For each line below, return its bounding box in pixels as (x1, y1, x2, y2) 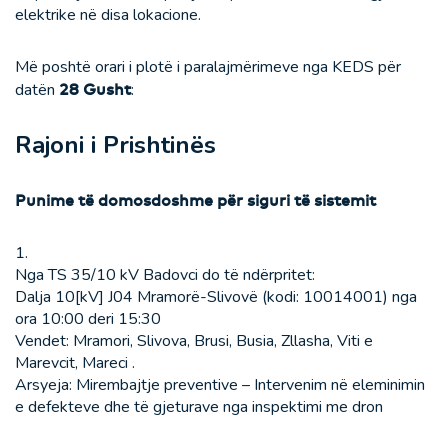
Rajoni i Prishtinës (15, 129, 216, 162)
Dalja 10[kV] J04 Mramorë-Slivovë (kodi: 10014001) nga (15, 286, 417, 309)
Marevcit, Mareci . (15, 352, 135, 375)
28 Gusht (59, 79, 131, 100)
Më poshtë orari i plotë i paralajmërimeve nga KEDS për (15, 56, 401, 79)
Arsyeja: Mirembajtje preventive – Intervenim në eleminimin (15, 374, 425, 397)
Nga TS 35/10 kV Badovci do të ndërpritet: (15, 264, 315, 287)
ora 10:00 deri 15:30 (15, 308, 161, 331)
